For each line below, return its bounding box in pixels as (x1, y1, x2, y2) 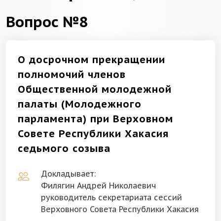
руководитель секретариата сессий (41, 192, 182, 202)
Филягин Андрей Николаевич (41, 181, 156, 190)
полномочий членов (18, 68, 126, 81)
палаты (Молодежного (18, 98, 142, 110)
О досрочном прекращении (18, 53, 165, 66)
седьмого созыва (18, 142, 110, 155)
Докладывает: (41, 169, 96, 179)
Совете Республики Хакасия (18, 127, 169, 140)
